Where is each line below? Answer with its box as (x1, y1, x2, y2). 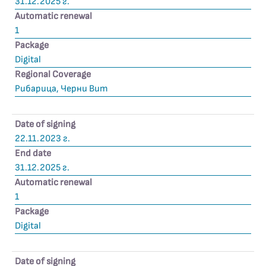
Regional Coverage (15, 69, 91, 80)
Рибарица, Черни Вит (15, 83, 108, 94)
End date (15, 148, 51, 159)
